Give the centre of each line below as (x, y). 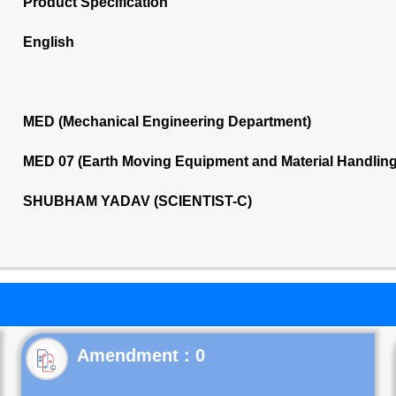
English (48, 42)
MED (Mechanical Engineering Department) (167, 122)
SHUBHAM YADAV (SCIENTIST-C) (137, 201)
